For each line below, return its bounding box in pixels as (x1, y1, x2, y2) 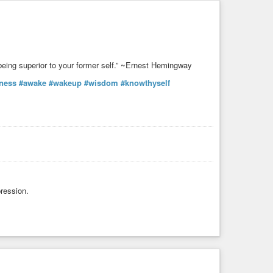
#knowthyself (121, 76, 170, 88)
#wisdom (84, 76, 118, 88)
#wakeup (49, 76, 82, 88)
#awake (19, 76, 46, 88)
